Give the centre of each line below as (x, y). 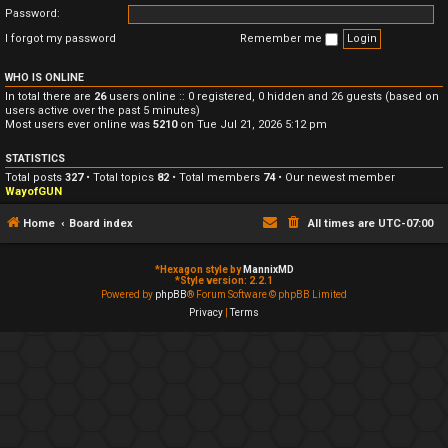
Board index (101, 223)
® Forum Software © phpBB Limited (267, 294)
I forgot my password (60, 38)
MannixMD (268, 269)
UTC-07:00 (405, 223)
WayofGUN (33, 191)
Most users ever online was (79, 124)
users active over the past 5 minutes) (102, 110)
